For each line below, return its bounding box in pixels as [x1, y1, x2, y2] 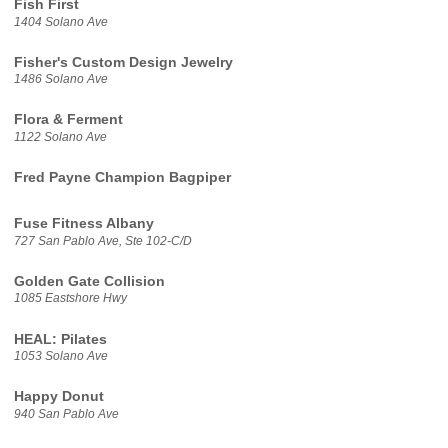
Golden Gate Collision [13, 273, 165, 289]
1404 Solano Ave [13, 15, 108, 28]
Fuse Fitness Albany [13, 216, 154, 232]
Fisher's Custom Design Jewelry [13, 54, 233, 70]
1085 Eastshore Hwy [13, 292, 127, 305]
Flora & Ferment [13, 112, 123, 128]
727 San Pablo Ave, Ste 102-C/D [13, 234, 192, 247]
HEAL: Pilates [13, 331, 107, 347]
